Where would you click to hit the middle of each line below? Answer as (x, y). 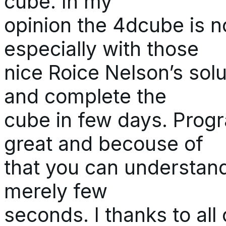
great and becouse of (104, 143)
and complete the (85, 96)
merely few (56, 191)
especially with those (101, 48)
